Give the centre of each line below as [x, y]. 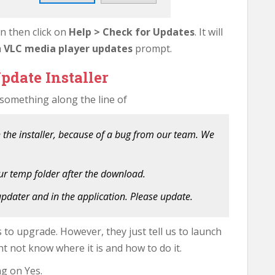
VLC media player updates [68, 48]
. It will [209, 32]
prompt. [152, 48]
